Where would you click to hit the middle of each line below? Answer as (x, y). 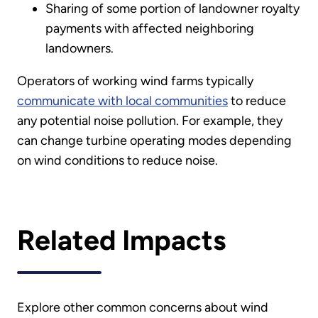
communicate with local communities (122, 101)
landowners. (79, 49)
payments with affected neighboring (150, 29)
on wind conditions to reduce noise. (117, 161)
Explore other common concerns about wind (143, 307)
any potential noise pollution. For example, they (150, 121)
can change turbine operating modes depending (154, 141)
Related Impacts (121, 241)
